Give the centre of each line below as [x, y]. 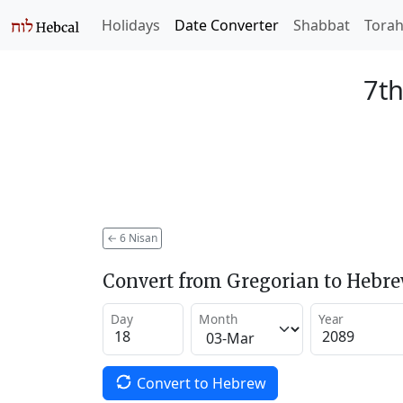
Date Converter [227, 25]
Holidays [131, 25]
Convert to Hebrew [201, 383]
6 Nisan [137, 237]
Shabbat [322, 25]
